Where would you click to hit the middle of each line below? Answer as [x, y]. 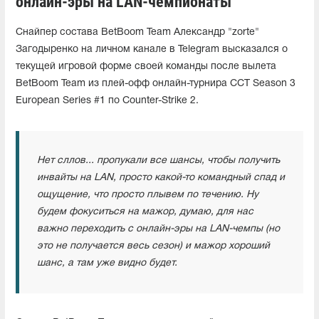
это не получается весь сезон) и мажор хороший [153, 246]
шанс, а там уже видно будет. [107, 263]
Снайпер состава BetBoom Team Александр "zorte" [137, 32]
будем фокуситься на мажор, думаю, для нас [145, 211]
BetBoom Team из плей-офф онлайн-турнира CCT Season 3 [156, 83]
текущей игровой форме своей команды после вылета [146, 66]
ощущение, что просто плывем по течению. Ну [148, 194]
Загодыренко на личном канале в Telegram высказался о [152, 49]
